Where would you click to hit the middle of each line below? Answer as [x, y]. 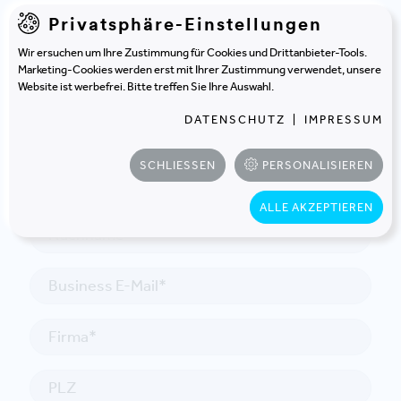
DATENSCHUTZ [235, 119]
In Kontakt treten [126, 105]
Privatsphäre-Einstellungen [185, 23]
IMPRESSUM [344, 119]
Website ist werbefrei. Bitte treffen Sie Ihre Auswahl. [146, 86]
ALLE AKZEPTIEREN [316, 207]
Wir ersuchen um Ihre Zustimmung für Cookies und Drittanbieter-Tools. [192, 52]
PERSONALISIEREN [318, 165]
